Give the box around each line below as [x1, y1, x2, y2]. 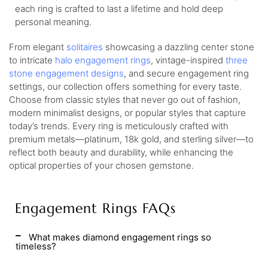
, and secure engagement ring [124, 68, 249, 79]
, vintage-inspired [151, 54, 226, 66]
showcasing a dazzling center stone [103, 41, 254, 53]
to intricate [9, 54, 55, 66]
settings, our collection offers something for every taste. [9, 81, 242, 92]
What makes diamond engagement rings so [29, 232, 211, 243]
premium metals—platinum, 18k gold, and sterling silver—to [9, 133, 254, 145]
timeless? [16, 240, 56, 252]
